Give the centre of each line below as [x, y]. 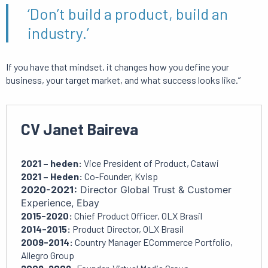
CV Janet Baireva [80, 129]
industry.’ [58, 33]
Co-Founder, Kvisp [120, 176]
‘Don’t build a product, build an [128, 14]
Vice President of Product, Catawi [150, 163]
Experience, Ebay [60, 203]
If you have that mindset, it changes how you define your [118, 67]
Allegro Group [48, 255]
